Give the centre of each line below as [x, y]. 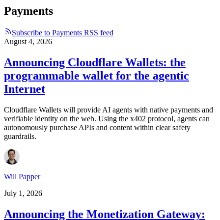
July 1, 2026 [23, 193]
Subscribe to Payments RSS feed [63, 33]
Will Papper [22, 176]
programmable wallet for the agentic [96, 75]
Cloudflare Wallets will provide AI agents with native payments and [109, 110]
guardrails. [20, 136]
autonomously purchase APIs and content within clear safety [97, 127]
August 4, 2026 [28, 41]
